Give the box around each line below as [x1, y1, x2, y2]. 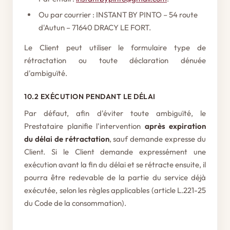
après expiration [144, 121, 206, 131]
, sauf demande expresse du [109, 134, 206, 144]
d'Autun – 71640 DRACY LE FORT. [39, 23, 151, 32]
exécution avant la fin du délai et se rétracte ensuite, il [24, 160, 206, 169]
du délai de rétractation [24, 134, 109, 144]
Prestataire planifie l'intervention [24, 121, 145, 131]
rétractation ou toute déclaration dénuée [24, 55, 206, 65]
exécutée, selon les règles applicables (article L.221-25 [24, 185, 206, 195]
